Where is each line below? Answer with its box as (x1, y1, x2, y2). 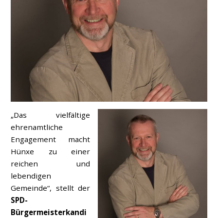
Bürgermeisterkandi (11, 207, 87, 217)
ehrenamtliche (11, 122, 63, 132)
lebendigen (11, 170, 52, 181)
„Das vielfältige (11, 109, 91, 120)
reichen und (11, 158, 91, 168)
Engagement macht (11, 134, 91, 144)
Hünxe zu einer (11, 146, 91, 156)
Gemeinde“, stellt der (11, 182, 91, 193)
